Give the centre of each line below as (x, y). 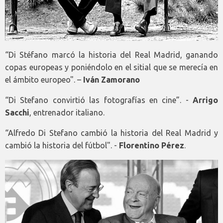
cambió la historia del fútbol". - (62, 146)
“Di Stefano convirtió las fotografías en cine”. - (99, 100)
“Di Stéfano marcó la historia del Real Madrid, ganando (111, 55)
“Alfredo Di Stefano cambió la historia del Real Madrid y (111, 133)
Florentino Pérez (152, 146)
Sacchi (17, 113)
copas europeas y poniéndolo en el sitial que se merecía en (111, 67)
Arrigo (205, 100)
